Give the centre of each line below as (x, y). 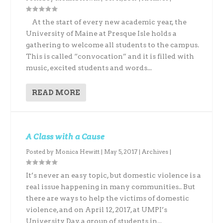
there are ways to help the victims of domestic (108, 198)
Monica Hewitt (78, 152)
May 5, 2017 (121, 152)
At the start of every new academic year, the (107, 22)
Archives (155, 152)
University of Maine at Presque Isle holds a (102, 33)
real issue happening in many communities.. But (111, 187)
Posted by (41, 152)
